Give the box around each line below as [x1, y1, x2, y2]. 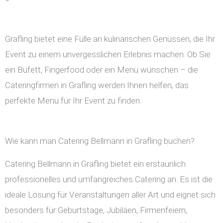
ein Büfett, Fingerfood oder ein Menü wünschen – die [5, 65, 198, 75]
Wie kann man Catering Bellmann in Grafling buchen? [5, 136, 195, 146]
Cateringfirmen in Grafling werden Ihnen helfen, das [5, 80, 189, 91]
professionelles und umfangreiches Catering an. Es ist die [5, 174, 213, 185]
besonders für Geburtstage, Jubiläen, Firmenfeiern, [5, 205, 187, 216]
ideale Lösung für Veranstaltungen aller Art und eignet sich [5, 190, 216, 200]
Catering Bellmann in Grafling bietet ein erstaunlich [5, 159, 186, 169]
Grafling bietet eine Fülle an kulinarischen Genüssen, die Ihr [5, 34, 215, 44]
